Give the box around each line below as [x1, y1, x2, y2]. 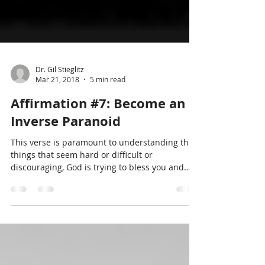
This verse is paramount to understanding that [11, 163, 196, 174]
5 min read [90, 101, 125, 111]
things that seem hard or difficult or [11, 176, 153, 187]
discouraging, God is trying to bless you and [11, 188, 184, 199]
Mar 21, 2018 [35, 101, 79, 111]
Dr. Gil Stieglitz [35, 91, 84, 101]
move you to [11, 201, 59, 212]
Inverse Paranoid [11, 138, 121, 157]
